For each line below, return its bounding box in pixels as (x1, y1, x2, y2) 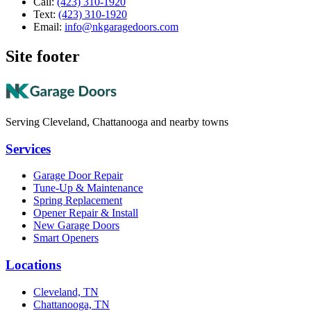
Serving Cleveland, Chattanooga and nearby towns (6, 115, 228, 128)
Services (6, 141, 51, 156)
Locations (6, 258, 61, 273)
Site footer (6, 47, 80, 65)
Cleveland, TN (33, 285, 99, 298)
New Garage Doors (33, 219, 119, 232)
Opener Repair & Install (33, 207, 138, 219)
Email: (33, 21, 62, 33)
